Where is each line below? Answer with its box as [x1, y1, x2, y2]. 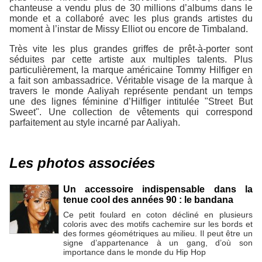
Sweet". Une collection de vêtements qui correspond [9, 106, 253, 117]
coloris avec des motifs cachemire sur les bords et [63, 219, 253, 229]
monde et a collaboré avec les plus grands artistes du [9, 13, 253, 23]
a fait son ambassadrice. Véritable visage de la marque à [9, 75, 253, 85]
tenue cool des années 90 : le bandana [63, 194, 233, 205]
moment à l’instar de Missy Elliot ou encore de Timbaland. [9, 23, 248, 34]
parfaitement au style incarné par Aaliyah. [9, 117, 180, 127]
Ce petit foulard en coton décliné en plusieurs [63, 209, 253, 219]
